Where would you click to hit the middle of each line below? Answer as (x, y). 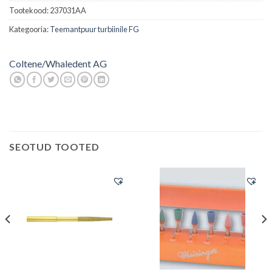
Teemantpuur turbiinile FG (94, 29)
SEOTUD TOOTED (54, 147)
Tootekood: (29, 11)
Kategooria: (29, 29)
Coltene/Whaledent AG (58, 64)
